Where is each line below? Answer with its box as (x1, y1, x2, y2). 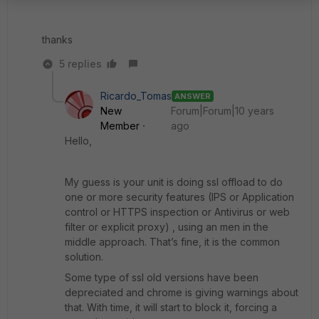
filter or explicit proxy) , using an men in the (65, 221, 268, 233)
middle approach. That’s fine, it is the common (65, 236, 280, 248)
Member (100, 120, 140, 132)
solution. (65, 251, 103, 263)
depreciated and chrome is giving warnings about (65, 286, 298, 298)
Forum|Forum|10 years (170, 105, 274, 117)
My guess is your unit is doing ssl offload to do (65, 176, 283, 188)
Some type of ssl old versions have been (65, 271, 258, 283)
